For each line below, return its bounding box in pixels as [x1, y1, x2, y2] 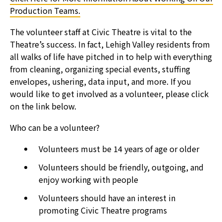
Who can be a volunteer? [10, 121, 100, 133]
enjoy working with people [39, 173, 138, 185]
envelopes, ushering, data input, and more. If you [10, 75, 191, 87]
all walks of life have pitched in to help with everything [10, 50, 212, 62]
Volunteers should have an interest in [39, 191, 175, 204]
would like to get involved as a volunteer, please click [10, 87, 209, 100]
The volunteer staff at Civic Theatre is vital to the [10, 25, 192, 38]
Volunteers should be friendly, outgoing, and [39, 161, 204, 173]
